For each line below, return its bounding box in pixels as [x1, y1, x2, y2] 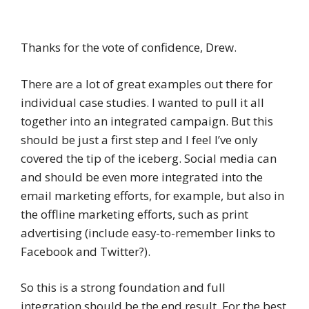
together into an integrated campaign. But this [21, 112, 273, 129]
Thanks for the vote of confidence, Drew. [21, 39, 237, 56]
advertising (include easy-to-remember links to [21, 224, 275, 241]
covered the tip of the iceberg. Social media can [21, 150, 277, 166]
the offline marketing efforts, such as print [21, 206, 248, 222]
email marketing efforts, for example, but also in [21, 187, 284, 203]
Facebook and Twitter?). [21, 243, 150, 259]
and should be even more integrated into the [21, 168, 263, 185]
